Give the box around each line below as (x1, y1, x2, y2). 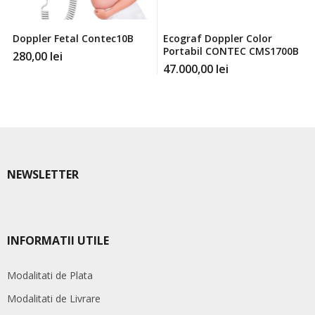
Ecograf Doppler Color (162, 32, 272, 46)
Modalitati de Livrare (7, 292, 101, 306)
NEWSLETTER (7, 167, 79, 183)
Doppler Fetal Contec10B (12, 32, 134, 46)
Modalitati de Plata (7, 269, 93, 283)
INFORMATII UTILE (7, 233, 109, 249)
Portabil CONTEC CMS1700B (162, 44, 299, 58)
